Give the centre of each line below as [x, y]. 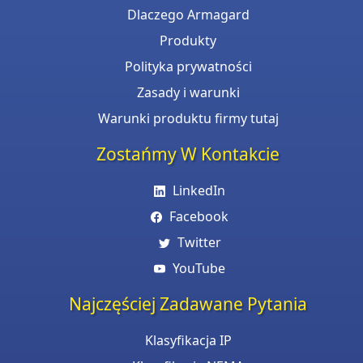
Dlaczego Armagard [188, 15]
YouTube [199, 269]
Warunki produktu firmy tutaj [188, 119]
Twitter [199, 243]
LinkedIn [199, 191]
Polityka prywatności [188, 67]
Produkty [188, 41]
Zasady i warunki [188, 93]
